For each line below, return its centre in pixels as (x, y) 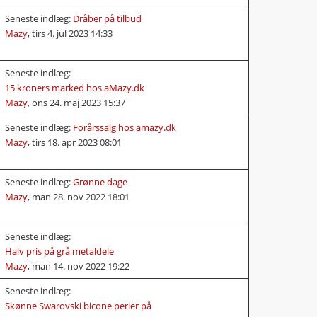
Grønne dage (100, 181)
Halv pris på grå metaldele (59, 251)
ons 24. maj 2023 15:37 (79, 102)
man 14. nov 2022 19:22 (81, 266)
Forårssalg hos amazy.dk (125, 127)
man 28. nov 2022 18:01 (81, 196)
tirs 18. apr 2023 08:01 (77, 142)
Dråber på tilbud (107, 18)
